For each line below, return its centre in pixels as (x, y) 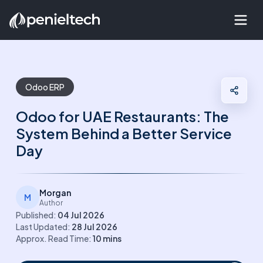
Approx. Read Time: (54, 238)
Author (51, 203)
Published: (36, 215)
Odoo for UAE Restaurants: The (123, 116)
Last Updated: (43, 227)
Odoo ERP (45, 87)
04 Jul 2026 (81, 215)
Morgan (55, 193)
